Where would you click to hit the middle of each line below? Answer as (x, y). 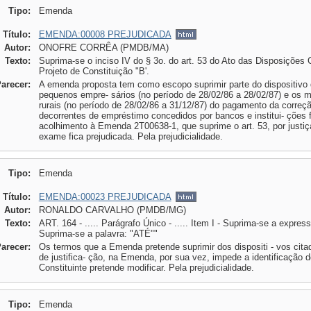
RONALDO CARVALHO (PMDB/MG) (112, 210)
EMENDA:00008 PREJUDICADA (105, 34)
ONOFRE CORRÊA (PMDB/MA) (103, 48)
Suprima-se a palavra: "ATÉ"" (98, 234)
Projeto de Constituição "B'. (94, 71)
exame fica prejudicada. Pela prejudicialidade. (131, 136)
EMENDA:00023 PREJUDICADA (105, 197)
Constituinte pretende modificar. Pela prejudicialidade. (146, 268)
